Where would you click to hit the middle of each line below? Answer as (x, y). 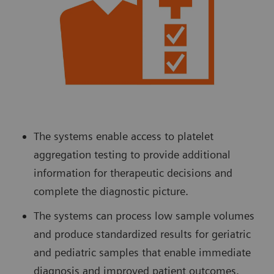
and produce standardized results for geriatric (142, 234)
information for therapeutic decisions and (133, 173)
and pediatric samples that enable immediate (142, 253)
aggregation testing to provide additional (132, 155)
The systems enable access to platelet (124, 136)
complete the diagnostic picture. (111, 191)
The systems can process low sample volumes (144, 216)
